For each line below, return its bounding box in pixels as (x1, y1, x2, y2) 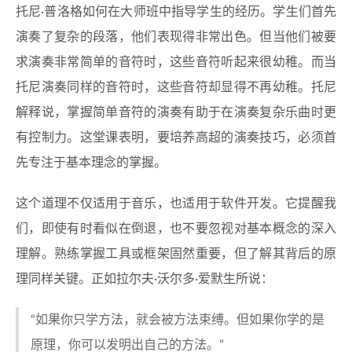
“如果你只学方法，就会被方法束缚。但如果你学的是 (31, 313, 324, 326)
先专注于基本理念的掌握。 (16, 156, 167, 169)
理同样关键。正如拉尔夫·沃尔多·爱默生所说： (16, 273, 273, 285)
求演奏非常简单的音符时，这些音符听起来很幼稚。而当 (16, 56, 336, 68)
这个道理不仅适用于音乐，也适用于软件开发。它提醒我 (16, 197, 336, 210)
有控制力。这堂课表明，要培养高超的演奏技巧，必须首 (16, 131, 336, 144)
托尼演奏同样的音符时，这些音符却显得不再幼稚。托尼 (16, 81, 336, 93)
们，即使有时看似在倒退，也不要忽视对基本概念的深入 (16, 222, 336, 235)
